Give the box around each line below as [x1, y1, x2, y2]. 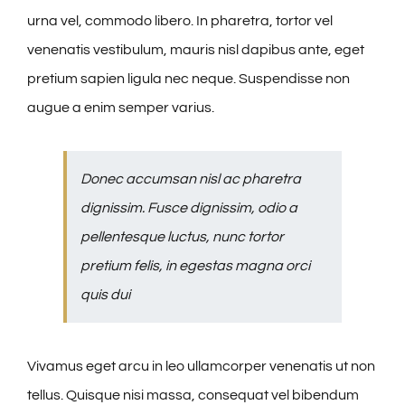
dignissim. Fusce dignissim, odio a [80, 201, 297, 216]
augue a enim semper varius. [27, 100, 214, 116]
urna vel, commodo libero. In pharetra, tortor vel [27, 14, 333, 29]
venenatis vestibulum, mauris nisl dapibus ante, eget [27, 42, 364, 58]
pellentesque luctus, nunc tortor [80, 230, 284, 245]
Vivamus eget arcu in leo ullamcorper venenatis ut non [27, 359, 375, 374]
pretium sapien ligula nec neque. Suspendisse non [27, 71, 350, 87]
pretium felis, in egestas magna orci [80, 259, 310, 274]
